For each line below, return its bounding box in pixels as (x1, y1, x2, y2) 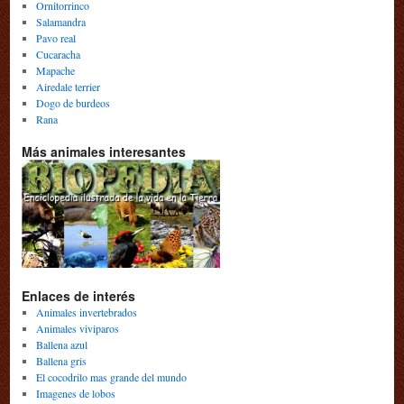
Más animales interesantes (22, 142, 186, 161)
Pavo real (35, 31, 76, 46)
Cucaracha (35, 47, 80, 62)
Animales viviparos (35, 320, 119, 335)
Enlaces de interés (22, 286, 135, 305)
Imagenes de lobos (35, 385, 115, 400)
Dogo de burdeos (35, 96, 110, 111)
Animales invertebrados (35, 304, 137, 319)
